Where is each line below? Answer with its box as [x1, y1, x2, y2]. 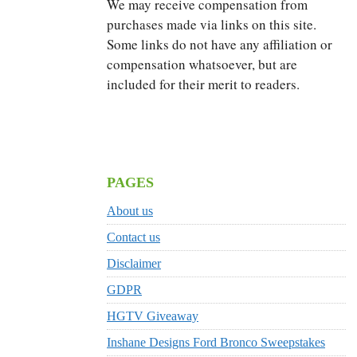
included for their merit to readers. [107, 74, 300, 93]
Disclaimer [107, 256, 161, 270]
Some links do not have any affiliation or [107, 34, 332, 53]
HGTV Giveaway [107, 308, 198, 323]
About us [107, 203, 153, 218]
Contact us [107, 229, 160, 244]
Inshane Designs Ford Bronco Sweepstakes [107, 335, 325, 349]
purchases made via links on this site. [107, 14, 316, 33]
